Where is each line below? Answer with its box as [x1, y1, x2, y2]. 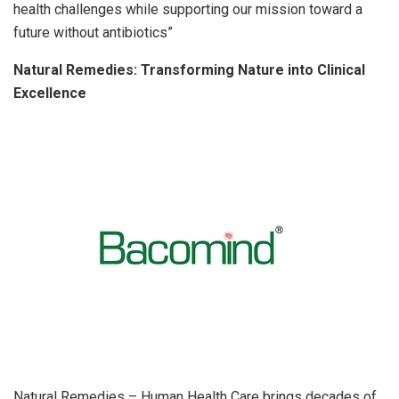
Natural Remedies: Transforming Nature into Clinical [13, 61, 365, 78]
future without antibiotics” [13, 23, 173, 41]
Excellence [13, 84, 86, 102]
